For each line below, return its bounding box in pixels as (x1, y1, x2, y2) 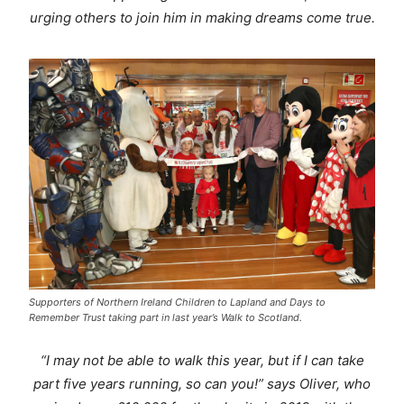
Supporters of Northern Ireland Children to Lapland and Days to (29, 295, 326, 308)
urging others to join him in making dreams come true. (29, 9, 375, 27)
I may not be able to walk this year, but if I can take (45, 351, 364, 369)
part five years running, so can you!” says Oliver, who (33, 374, 371, 392)
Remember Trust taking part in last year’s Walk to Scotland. (29, 310, 303, 324)
